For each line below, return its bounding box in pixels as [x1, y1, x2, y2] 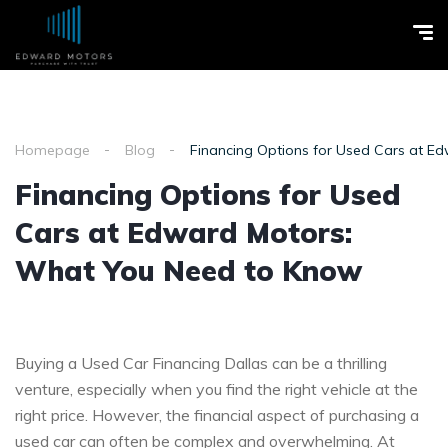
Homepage [15, 141, 90, 159]
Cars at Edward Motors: [15, 215, 352, 250]
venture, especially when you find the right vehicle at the [15, 379, 418, 399]
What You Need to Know [15, 253, 362, 288]
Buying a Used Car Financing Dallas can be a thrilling [15, 353, 387, 373]
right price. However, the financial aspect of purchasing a [15, 405, 419, 425]
